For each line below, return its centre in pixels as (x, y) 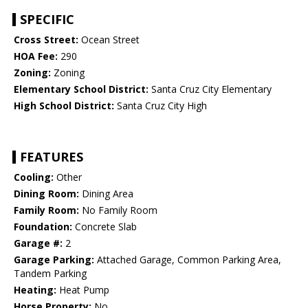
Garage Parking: (54, 260)
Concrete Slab (104, 227)
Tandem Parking (50, 274)
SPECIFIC (47, 20)
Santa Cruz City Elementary (210, 89)
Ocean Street (109, 40)
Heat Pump (83, 290)
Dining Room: (46, 194)
